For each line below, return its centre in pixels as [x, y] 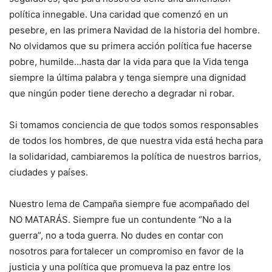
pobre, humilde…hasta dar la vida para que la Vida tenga [129, 61]
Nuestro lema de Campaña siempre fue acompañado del [129, 203]
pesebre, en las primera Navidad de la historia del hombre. [134, 30]
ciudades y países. [49, 172]
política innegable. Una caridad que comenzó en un [119, 14]
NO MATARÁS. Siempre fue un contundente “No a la [120, 219]
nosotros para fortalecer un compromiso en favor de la [126, 251]
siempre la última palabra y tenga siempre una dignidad [127, 77]
